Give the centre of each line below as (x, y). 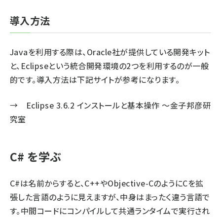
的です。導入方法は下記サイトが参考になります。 (95, 79)
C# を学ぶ (36, 156)
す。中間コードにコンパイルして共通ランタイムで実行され (110, 211)
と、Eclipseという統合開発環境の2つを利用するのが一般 (110, 66)
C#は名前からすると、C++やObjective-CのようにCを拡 (107, 183)
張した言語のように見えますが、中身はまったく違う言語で (110, 197)
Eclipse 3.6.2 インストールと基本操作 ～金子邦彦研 (118, 105)
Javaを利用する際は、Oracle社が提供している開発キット (110, 52)
